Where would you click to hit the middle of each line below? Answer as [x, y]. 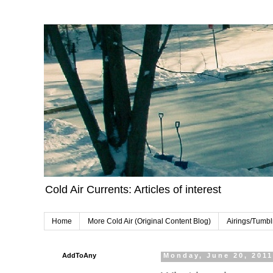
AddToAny [79, 256]
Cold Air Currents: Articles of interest [133, 190]
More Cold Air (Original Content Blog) [149, 222]
